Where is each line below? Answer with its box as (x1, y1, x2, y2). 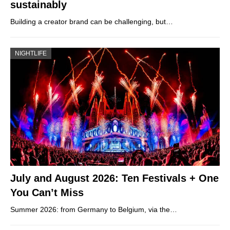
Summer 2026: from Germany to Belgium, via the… (10, 205, 177, 214)
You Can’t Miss (10, 186, 84, 198)
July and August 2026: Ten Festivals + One (10, 172, 219, 184)
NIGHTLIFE (15, 50, 47, 57)
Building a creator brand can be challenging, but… (10, 17, 173, 26)
